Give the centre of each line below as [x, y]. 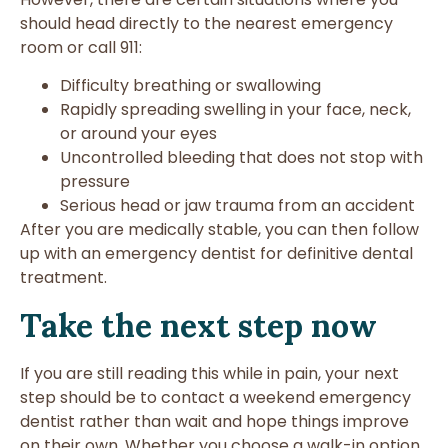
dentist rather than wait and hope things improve [214, 421]
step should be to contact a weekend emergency [215, 397]
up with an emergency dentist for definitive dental [216, 254]
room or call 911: [81, 47]
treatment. [63, 278]
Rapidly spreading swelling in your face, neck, [235, 110]
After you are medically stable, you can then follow [219, 230]
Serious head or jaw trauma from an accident [237, 206]
